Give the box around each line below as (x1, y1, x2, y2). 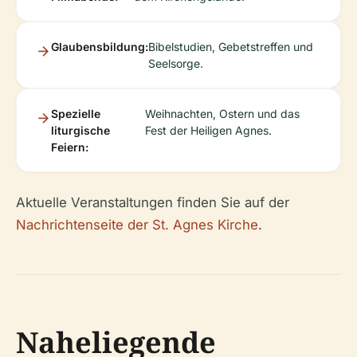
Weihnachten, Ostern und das (145, 106, 300, 120)
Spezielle (51, 106, 100, 120)
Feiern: (51, 139, 88, 154)
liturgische (51, 123, 110, 137)
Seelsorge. (148, 56, 203, 70)
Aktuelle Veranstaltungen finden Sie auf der (16, 194, 289, 210)
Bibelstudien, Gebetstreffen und (148, 39, 313, 53)
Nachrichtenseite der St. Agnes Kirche (16, 216, 258, 233)
